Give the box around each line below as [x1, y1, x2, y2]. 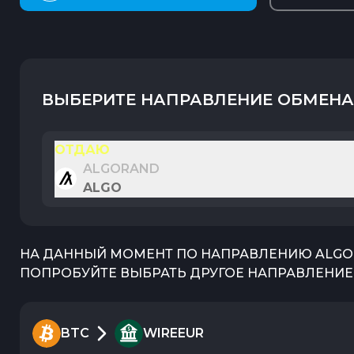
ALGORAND [83, 161, 160, 176]
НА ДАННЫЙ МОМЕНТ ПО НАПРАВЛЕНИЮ [20, 247, 315, 262]
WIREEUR [143, 326, 204, 341]
